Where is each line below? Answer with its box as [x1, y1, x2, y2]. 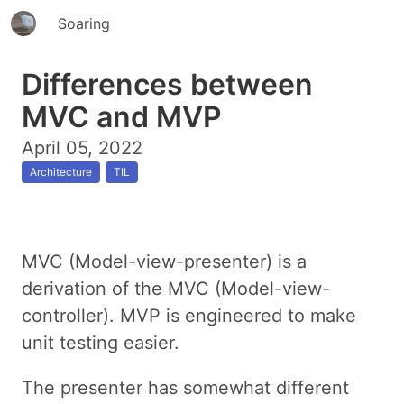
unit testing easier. [22, 331, 179, 353]
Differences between [22, 67, 313, 102]
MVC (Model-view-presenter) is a [22, 250, 307, 272]
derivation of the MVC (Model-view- [22, 277, 330, 299]
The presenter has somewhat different [22, 376, 349, 399]
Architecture [30, 164, 92, 179]
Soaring [58, 14, 110, 32]
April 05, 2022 [22, 137, 142, 159]
